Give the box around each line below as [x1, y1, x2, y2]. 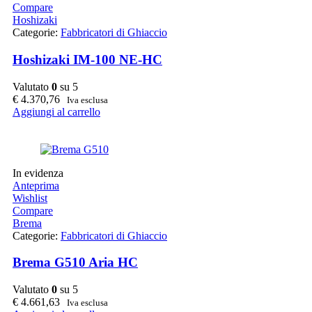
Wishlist [13, 192, 47, 204]
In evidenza [13, 166, 63, 179]
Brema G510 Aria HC [13, 255, 138, 270]
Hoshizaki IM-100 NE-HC [13, 52, 162, 67]
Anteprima [13, 179, 59, 192]
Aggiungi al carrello [13, 105, 100, 118]
